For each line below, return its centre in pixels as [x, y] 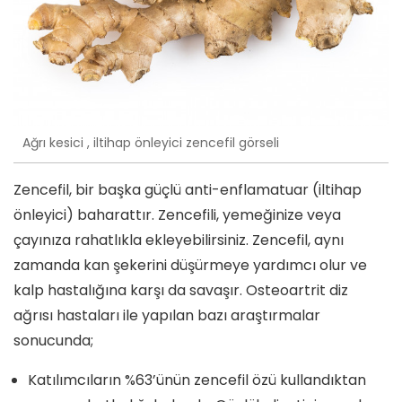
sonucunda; [53, 340]
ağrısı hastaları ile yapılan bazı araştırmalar [167, 315]
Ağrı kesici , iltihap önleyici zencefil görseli [151, 143]
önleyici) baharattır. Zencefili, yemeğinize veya [177, 214]
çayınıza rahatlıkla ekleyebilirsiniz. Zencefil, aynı [179, 240]
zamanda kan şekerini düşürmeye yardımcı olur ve [190, 265]
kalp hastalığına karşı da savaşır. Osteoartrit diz [181, 290]
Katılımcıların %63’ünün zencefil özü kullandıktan [197, 380]
